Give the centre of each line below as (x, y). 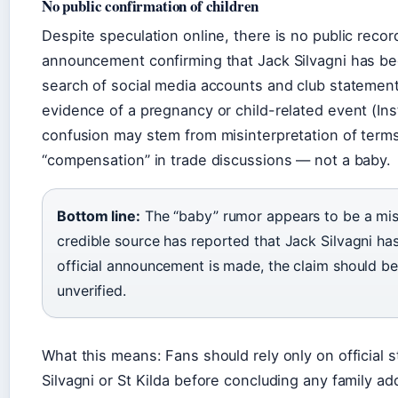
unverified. (92, 291)
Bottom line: (99, 216)
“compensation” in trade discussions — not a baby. (217, 160)
